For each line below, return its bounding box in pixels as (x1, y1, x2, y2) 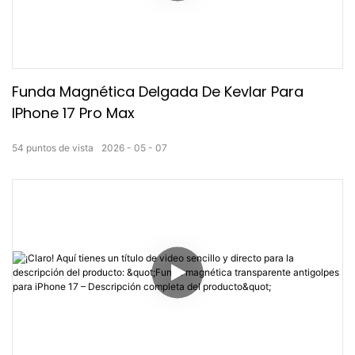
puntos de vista (26, 141, 94, 154)
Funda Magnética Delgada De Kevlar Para (12, 82, 303, 102)
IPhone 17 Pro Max (12, 103, 135, 124)
